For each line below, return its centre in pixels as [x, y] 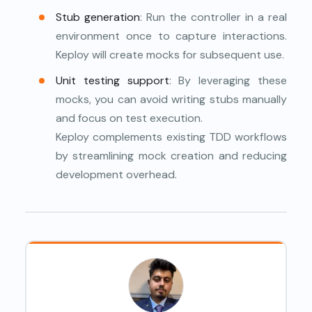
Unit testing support [112, 80]
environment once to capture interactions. [171, 36]
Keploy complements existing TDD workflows [171, 136]
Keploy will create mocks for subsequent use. [170, 54]
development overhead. [116, 174]
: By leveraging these [228, 80]
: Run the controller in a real [213, 17]
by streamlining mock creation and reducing [171, 155]
